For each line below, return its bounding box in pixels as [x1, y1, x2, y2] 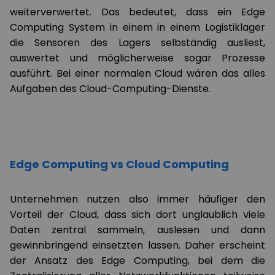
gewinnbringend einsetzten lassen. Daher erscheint [10, 238, 265, 252]
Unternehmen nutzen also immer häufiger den [10, 192, 265, 206]
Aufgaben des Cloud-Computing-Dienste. [10, 82, 218, 96]
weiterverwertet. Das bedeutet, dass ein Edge [10, 5, 265, 19]
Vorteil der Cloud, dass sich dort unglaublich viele [10, 207, 265, 222]
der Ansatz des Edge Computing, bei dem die [10, 254, 265, 268]
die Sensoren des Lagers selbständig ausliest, [10, 36, 265, 50]
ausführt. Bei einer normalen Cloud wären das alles [10, 66, 265, 80]
